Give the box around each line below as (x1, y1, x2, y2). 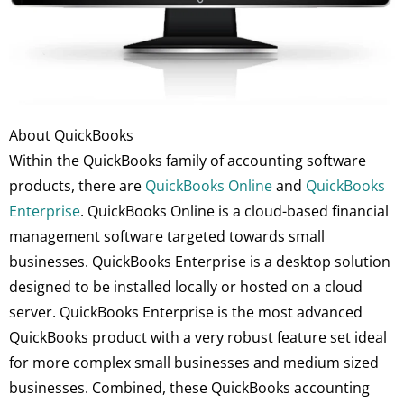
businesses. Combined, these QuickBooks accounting (9, 377, 370, 398)
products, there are (9, 175, 145, 196)
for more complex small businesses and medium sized (9, 352, 379, 372)
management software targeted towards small (9, 225, 325, 246)
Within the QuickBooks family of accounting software (9, 150, 366, 170)
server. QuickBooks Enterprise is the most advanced (9, 301, 363, 322)
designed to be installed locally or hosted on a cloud (9, 276, 363, 297)
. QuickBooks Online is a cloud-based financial (80, 200, 389, 221)
